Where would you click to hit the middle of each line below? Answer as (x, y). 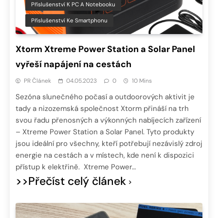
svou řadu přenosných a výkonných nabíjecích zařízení (108, 120)
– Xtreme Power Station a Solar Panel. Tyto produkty (105, 132)
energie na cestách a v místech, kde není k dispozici (105, 155)
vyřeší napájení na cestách (73, 64)
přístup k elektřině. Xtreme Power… (76, 167)
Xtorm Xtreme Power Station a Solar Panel (105, 49)
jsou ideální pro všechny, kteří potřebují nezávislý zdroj (109, 144)
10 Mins (142, 81)
